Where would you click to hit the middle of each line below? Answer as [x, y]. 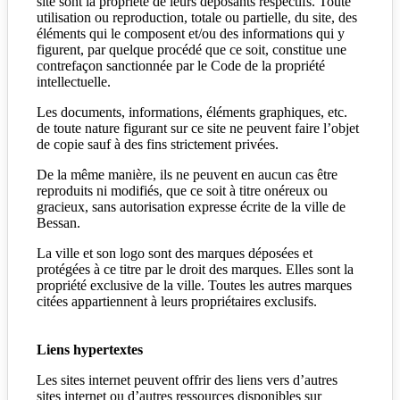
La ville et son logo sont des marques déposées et [175, 254]
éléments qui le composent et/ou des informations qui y [191, 34]
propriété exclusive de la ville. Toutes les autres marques [194, 286]
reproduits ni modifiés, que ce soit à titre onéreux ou [182, 191]
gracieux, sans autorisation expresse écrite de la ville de [191, 207]
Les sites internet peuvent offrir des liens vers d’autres [187, 380]
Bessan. [58, 223]
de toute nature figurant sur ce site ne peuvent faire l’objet [198, 129]
